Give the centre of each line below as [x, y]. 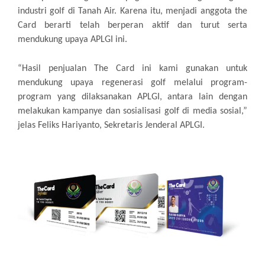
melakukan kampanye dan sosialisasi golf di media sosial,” [132, 112]
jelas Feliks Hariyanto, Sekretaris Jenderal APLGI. [111, 126]
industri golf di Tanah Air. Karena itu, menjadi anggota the [132, 12]
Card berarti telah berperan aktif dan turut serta [132, 26]
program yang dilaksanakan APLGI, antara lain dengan [132, 97]
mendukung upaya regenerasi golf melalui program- [132, 83]
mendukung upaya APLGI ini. [72, 40]
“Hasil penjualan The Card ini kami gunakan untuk [132, 69]
